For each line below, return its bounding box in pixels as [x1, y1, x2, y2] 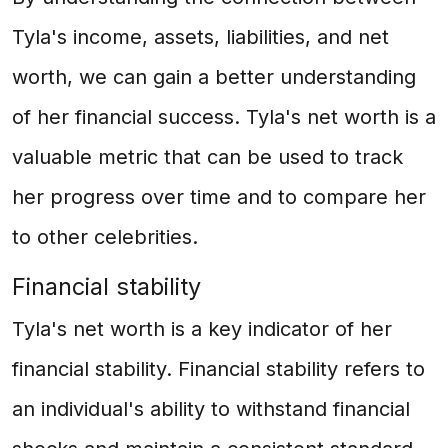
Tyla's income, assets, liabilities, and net [12, 25, 389, 49]
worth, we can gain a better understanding [12, 65, 416, 89]
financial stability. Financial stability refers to [12, 357, 425, 381]
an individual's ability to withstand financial [12, 397, 410, 421]
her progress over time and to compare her [12, 185, 426, 209]
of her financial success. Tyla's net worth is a [12, 105, 436, 129]
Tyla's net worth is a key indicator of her [12, 317, 392, 341]
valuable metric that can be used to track [12, 145, 403, 169]
